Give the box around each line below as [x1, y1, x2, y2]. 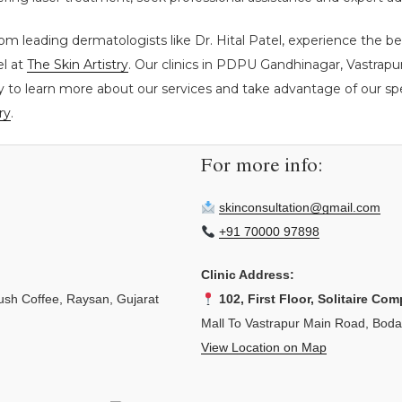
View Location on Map [201, 340, 327, 355]
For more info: [201, 157, 323, 178]
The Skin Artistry [27, 56, 128, 73]
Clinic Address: [201, 267, 294, 283]
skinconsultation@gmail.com [218, 200, 380, 215]
